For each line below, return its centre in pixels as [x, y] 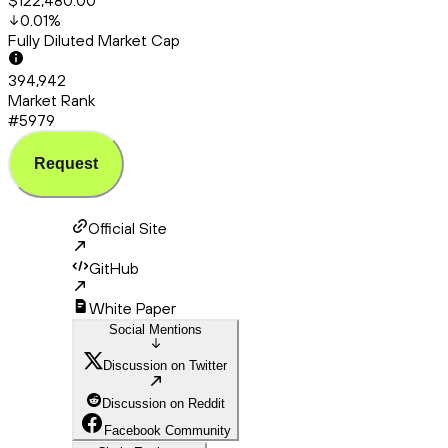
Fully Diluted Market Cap [94, 40]
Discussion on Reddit [163, 404]
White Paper [132, 308]
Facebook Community [167, 431]
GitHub [114, 268]
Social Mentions [155, 330]
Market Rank [51, 100]
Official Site [127, 228]
